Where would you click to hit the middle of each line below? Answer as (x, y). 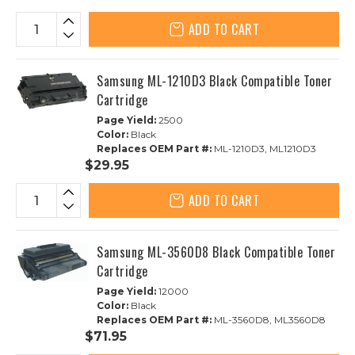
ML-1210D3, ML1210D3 (264, 149)
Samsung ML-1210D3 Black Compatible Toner (214, 81)
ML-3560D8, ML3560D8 (269, 320)
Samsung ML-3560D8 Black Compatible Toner (216, 252)
